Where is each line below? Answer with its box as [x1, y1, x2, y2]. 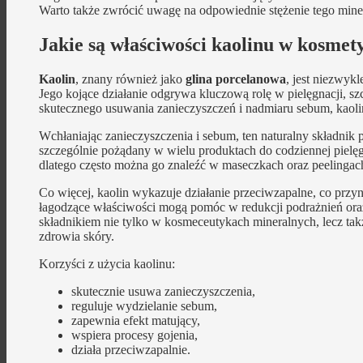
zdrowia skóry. [39, 228, 114, 243]
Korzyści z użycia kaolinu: [39, 256, 175, 271]
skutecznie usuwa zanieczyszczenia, [71, 284, 255, 298]
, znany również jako [75, 71, 186, 86]
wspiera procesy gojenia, [71, 327, 198, 342]
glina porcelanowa [186, 71, 286, 86]
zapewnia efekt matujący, [71, 313, 200, 327]
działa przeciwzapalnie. [71, 342, 190, 357]
